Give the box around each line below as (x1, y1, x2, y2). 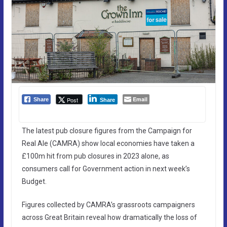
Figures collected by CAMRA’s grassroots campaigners (21, 200, 195, 209)
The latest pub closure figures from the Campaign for (21, 126, 192, 135)
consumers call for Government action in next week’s (21, 164, 190, 173)
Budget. (21, 177, 47, 185)
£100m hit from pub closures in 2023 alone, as (21, 152, 169, 160)
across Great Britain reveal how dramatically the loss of (21, 213, 197, 221)
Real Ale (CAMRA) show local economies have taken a (21, 139, 195, 147)
